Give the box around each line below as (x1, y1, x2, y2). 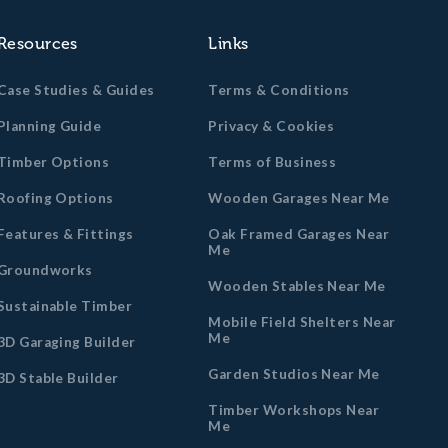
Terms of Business (208, 154, 337, 170)
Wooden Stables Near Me (208, 278, 386, 294)
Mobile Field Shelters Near (208, 314, 396, 330)
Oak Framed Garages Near (208, 226, 390, 242)
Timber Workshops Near (208, 402, 380, 418)
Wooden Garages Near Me (208, 190, 390, 206)
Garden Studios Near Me (208, 366, 380, 382)
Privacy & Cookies (208, 118, 335, 134)
